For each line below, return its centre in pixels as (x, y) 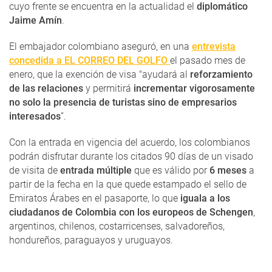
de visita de (35, 171)
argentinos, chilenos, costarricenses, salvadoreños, (117, 226)
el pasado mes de (208, 61)
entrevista (214, 47)
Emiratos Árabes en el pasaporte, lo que (93, 199)
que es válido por (169, 171)
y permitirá (107, 89)
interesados (35, 117)
